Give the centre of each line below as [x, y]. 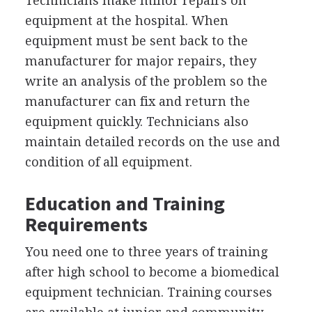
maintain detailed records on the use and [152, 141]
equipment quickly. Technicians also [136, 121]
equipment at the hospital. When [126, 20]
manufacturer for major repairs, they [140, 61]
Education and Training [125, 203]
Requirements [86, 224]
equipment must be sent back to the [136, 40]
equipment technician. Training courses [148, 292]
